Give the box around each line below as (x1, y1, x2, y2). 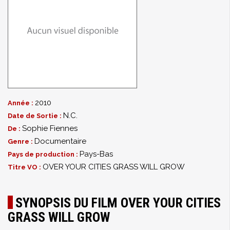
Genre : (8, 138, 34, 145)
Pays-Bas (80, 149, 113, 159)
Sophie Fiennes (22, 124, 78, 133)
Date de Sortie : (8, 112, 63, 120)
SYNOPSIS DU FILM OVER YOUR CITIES (15, 195, 221, 210)
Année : (8, 99, 35, 107)
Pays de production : (8, 150, 80, 158)
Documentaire (34, 137, 86, 146)
